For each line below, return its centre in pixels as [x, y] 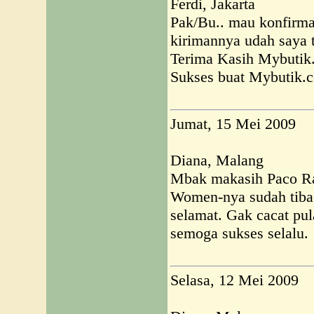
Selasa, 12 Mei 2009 [234, 280]
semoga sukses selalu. [239, 233]
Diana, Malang [217, 160]
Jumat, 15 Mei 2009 [233, 124]
